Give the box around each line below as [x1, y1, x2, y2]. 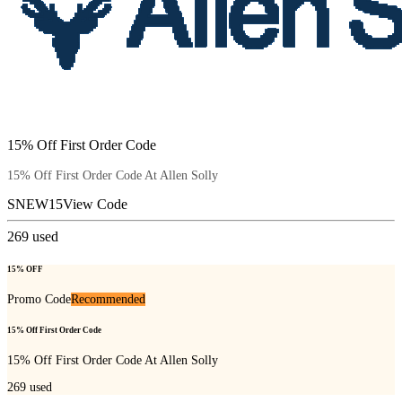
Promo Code [7, 292, 71, 306]
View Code [63, 197, 127, 213]
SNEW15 [7, 197, 63, 213]
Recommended [71, 292, 145, 306]
